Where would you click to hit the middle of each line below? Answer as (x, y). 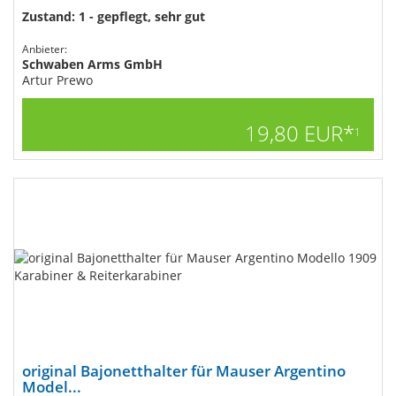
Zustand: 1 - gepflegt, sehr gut (114, 16)
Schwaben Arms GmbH (92, 64)
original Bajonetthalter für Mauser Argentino (184, 371)
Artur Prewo (57, 80)
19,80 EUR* (300, 133)
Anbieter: (45, 49)
